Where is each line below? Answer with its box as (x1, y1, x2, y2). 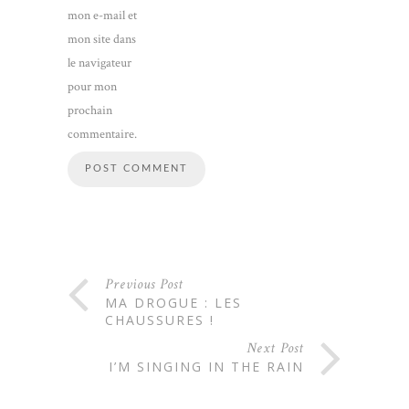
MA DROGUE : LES (105, 294, 242, 312)
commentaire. (68, 126, 137, 143)
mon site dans (68, 31, 136, 48)
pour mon (68, 79, 117, 96)
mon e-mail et (68, 7, 137, 25)
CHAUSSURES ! (105, 311, 215, 330)
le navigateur (68, 55, 131, 72)
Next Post (246, 339, 304, 359)
